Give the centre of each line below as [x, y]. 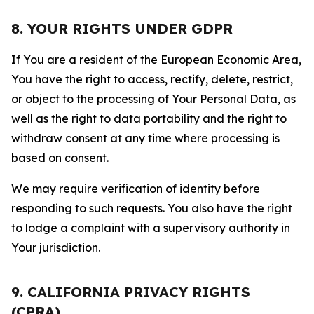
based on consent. [60, 158]
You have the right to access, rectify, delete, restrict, [152, 79]
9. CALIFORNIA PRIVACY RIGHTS [131, 292]
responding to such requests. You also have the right [152, 208]
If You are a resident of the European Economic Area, [156, 60]
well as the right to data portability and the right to [149, 118]
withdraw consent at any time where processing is [145, 138]
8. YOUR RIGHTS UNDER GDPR [122, 28]
